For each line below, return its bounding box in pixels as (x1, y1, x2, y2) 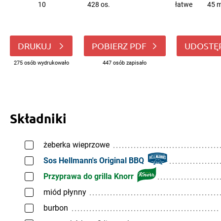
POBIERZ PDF (91, 40, 147, 51)
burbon (43, 203, 68, 213)
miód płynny (43, 187, 86, 197)
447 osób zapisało (103, 60, 147, 66)
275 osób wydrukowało (13, 60, 69, 66)
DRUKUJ (18, 40, 53, 51)
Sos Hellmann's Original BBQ (43, 156, 144, 165)
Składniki (10, 110, 67, 126)
